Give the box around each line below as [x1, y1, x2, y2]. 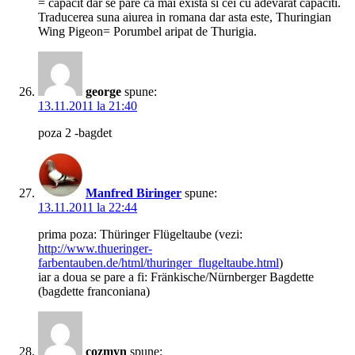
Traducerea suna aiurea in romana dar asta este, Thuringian [38, 10, 331, 25]
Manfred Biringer [86, 186, 181, 200]
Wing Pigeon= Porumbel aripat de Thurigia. [38, 25, 257, 39]
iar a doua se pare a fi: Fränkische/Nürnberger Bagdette [38, 270, 314, 284]
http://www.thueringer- [38, 242, 152, 256]
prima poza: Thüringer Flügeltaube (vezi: [38, 227, 242, 242]
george [86, 85, 121, 99]
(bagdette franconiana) [38, 284, 150, 299]
